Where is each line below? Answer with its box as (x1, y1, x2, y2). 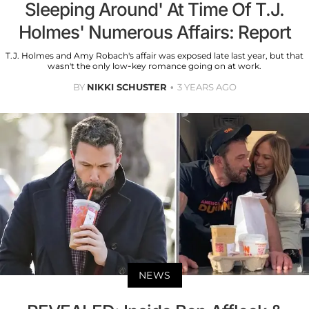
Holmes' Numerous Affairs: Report (18, 21, 291, 43)
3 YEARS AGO (177, 81, 237, 93)
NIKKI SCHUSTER (86, 81, 167, 93)
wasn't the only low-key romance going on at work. (48, 61, 261, 72)
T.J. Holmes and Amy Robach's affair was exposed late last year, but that (6, 50, 303, 61)
